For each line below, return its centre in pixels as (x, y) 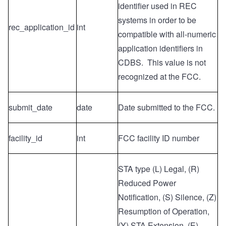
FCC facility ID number (159, 138)
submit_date (31, 107)
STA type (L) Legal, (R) (159, 169)
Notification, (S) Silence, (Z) (167, 197)
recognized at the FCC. (159, 77)
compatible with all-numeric (167, 34)
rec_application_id (42, 27)
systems (133, 20)
